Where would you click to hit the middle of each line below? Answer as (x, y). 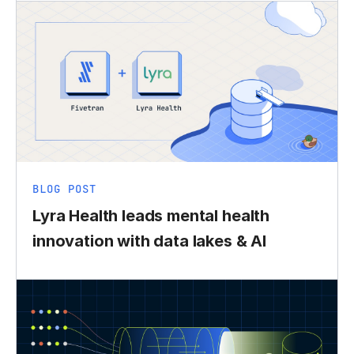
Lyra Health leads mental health (151, 215)
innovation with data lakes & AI (150, 241)
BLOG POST (64, 188)
